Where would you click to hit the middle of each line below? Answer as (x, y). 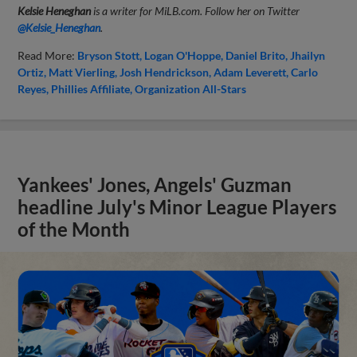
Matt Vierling (82, 73)
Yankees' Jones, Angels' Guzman (155, 185)
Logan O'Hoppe (183, 56)
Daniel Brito (256, 56)
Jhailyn (308, 56)
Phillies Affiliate (91, 89)
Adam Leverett (250, 73)
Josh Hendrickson (165, 73)
